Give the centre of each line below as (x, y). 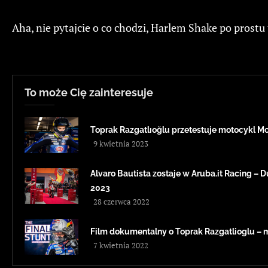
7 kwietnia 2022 (121, 246)
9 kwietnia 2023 (121, 144)
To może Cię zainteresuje (89, 93)
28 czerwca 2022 (121, 202)
